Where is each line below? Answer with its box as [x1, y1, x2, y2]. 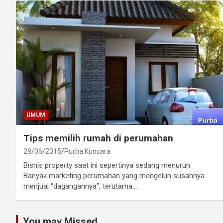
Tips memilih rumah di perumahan [23, 132, 173, 144]
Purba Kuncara [64, 147, 111, 156]
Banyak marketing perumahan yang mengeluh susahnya [23, 171, 205, 181]
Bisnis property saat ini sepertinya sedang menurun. [23, 161, 192, 170]
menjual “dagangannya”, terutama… [23, 182, 137, 191]
